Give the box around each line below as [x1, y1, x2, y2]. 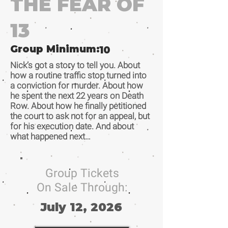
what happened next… [10, 131, 91, 141]
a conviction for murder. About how [10, 80, 143, 91]
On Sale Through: [36, 181, 128, 194]
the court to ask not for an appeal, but [10, 111, 150, 121]
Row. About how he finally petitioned [10, 101, 146, 111]
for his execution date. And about [10, 121, 134, 131]
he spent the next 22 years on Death [10, 91, 144, 101]
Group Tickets [45, 166, 119, 180]
